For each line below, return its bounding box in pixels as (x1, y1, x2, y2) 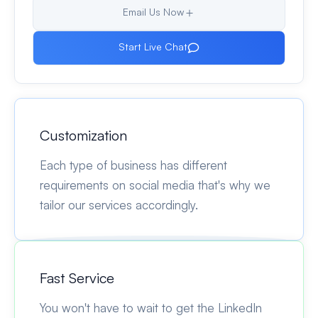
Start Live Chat (119, 40, 188, 53)
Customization (40, 126, 127, 144)
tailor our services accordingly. (40, 197, 198, 212)
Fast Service (40, 268, 114, 287)
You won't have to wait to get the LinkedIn (40, 300, 262, 315)
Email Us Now (122, 6, 184, 18)
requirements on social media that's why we (40, 177, 270, 192)
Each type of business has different (40, 157, 227, 172)
